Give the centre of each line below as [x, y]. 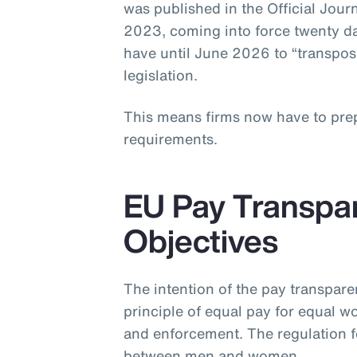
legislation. [163, 75]
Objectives [205, 241]
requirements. [173, 139]
